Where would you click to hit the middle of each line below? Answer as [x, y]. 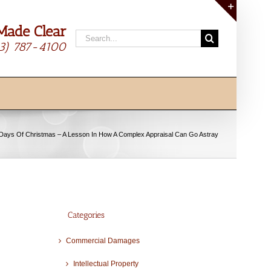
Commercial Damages [103, 241]
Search [90, 36]
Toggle [250, 28]
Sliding [251, 43]
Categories [86, 215]
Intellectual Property [106, 264]
